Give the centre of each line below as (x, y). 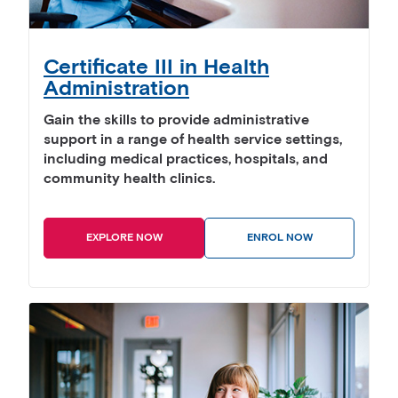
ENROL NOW (279, 238)
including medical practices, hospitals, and (186, 159)
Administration (116, 88)
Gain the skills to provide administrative (176, 120)
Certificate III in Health (156, 67)
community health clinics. (129, 179)
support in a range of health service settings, (193, 139)
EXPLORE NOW (124, 238)
